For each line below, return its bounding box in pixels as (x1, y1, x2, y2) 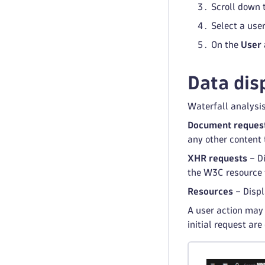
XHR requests (188, 154, 247, 163)
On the (211, 40, 241, 49)
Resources (188, 187, 233, 196)
